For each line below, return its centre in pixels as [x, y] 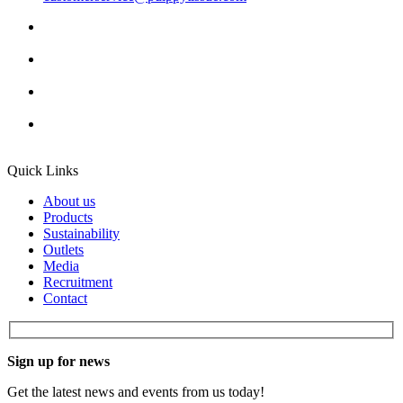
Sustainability [81, 234]
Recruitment [78, 282]
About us [69, 201]
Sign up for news [58, 361]
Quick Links [43, 171]
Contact [65, 299]
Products [68, 218]
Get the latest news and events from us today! [136, 391]
